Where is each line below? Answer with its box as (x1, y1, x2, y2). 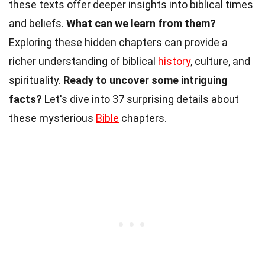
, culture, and (190, 55, 250, 68)
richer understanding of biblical (9, 55, 158, 68)
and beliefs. (9, 17, 66, 30)
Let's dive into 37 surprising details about (42, 93, 239, 106)
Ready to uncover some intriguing (63, 74, 228, 87)
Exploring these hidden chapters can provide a (9, 36, 228, 49)
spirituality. (9, 74, 63, 87)
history (158, 55, 190, 68)
